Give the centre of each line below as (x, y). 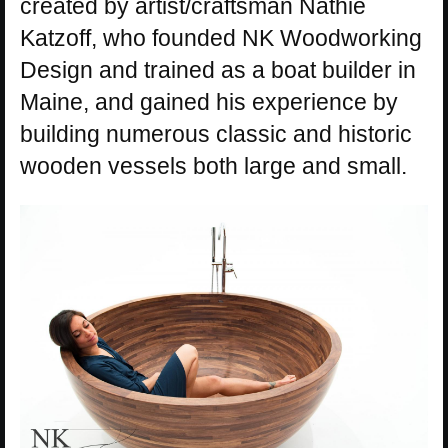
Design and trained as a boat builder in (218, 70)
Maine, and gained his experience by (209, 102)
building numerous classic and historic (216, 134)
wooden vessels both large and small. (213, 166)
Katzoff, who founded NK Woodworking (221, 38)
